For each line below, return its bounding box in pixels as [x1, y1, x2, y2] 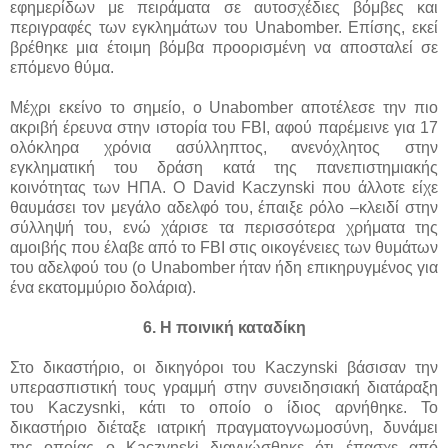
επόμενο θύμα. [10, 58, 114, 76]
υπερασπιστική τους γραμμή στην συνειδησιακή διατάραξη [10, 378, 438, 396]
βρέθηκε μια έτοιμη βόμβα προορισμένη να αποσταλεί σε [10, 38, 438, 56]
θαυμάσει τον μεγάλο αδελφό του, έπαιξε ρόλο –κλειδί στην [10, 198, 438, 216]
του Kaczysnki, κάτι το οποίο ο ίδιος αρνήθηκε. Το [10, 398, 438, 416]
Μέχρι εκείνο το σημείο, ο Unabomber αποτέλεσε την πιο [10, 98, 438, 116]
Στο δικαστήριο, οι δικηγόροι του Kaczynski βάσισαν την [10, 358, 438, 376]
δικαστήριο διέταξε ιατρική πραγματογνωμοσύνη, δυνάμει [10, 418, 438, 436]
